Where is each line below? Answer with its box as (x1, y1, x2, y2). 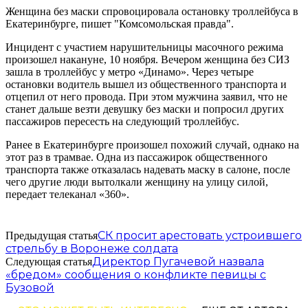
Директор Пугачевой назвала (92, 254, 264, 268)
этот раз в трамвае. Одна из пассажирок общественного (5, 151, 267, 163)
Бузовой (5, 280, 54, 294)
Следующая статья (5, 255, 92, 267)
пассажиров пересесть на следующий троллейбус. (5, 115, 239, 127)
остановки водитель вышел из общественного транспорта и (5, 78, 287, 90)
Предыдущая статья (5, 229, 98, 241)
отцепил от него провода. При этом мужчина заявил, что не (5, 90, 287, 102)
